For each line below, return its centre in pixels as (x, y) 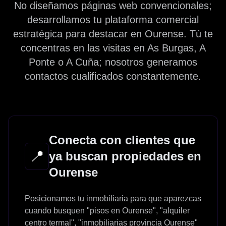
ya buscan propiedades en (125, 156)
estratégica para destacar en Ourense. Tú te (113, 34)
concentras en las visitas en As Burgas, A (113, 48)
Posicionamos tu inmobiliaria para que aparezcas (113, 198)
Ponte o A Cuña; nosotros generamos (113, 62)
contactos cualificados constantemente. (113, 76)
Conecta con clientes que (122, 140)
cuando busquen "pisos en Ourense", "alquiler (107, 210)
